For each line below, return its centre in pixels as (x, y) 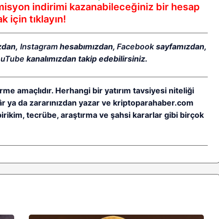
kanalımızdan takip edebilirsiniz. (86, 59)
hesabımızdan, (87, 47)
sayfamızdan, (180, 47)
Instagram (39, 47)
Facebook (135, 47)
